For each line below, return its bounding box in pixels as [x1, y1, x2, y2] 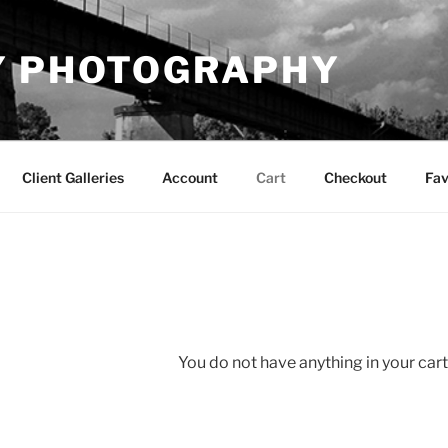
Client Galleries [21, 168, 124, 186]
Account [161, 168, 218, 186]
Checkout [323, 168, 387, 186]
